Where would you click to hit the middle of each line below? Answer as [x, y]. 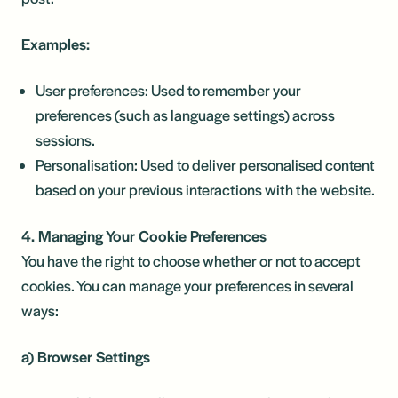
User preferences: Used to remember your [168, 90]
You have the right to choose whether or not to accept [191, 260]
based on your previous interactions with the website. [205, 189]
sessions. [65, 139]
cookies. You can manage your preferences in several [187, 285]
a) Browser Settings [86, 356]
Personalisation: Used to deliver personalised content [205, 164]
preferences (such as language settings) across [185, 115]
